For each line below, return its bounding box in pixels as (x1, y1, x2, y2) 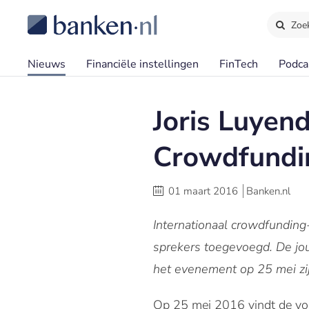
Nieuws (28, 57, 66, 72)
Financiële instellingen (86, 57, 199, 72)
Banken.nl (246, 184, 290, 198)
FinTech (219, 57, 258, 72)
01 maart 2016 (168, 184, 238, 198)
